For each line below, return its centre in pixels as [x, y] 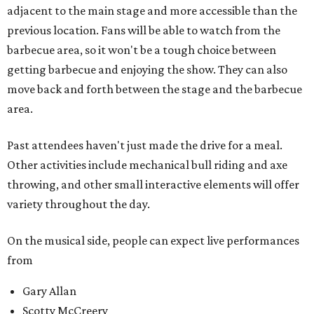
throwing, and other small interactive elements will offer [153, 185]
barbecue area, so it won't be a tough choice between [142, 50]
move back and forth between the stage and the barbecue [155, 89]
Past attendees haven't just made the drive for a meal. [145, 145]
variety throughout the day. [78, 204]
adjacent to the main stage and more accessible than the [152, 11]
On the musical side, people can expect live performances [153, 241]
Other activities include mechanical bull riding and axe [147, 165]
